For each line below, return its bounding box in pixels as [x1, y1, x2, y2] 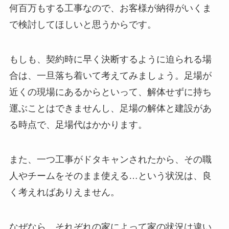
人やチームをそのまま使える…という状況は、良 [9, 170, 212, 181]
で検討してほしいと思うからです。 [9, 19, 156, 30]
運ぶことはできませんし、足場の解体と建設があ [9, 103, 212, 113]
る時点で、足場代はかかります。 [9, 120, 147, 130]
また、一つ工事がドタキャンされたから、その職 [9, 154, 212, 165]
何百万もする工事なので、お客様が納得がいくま [9, 3, 212, 14]
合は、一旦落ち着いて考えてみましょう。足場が [9, 71, 212, 81]
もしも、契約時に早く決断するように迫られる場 [9, 54, 212, 64]
